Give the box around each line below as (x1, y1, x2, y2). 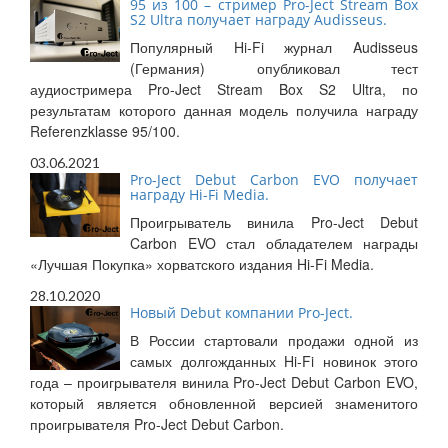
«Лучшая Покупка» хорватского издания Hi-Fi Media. (30, 254, 374, 275)
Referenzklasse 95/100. (30, 121, 180, 142)
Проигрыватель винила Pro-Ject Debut (130, 212, 418, 233)
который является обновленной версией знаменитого (30, 393, 418, 414)
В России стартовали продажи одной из (130, 330, 418, 351)
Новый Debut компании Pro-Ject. (130, 303, 353, 323)
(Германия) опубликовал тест (130, 58, 418, 79)
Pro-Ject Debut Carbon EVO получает (130, 170, 418, 190)
